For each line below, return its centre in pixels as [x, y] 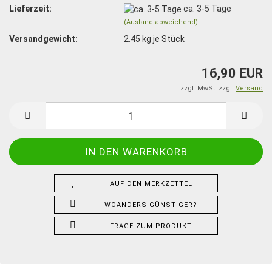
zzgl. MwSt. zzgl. [208, 89]
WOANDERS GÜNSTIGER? [151, 205]
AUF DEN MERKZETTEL [151, 184]
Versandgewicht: [43, 39]
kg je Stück [163, 39]
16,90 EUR [232, 73]
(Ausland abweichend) [161, 22]
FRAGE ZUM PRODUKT [151, 226]
